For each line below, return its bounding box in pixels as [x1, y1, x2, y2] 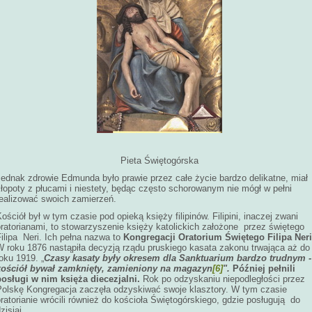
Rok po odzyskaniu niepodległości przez [143, 274, 305, 284]
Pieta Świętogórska [120, 155, 198, 166]
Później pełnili [230, 263, 295, 274]
